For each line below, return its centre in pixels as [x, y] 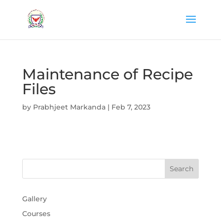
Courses [36, 214]
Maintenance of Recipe [107, 74]
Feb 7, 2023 [131, 107]
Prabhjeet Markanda [69, 107]
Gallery [34, 199]
